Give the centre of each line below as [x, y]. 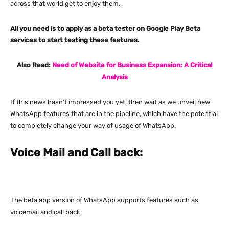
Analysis [114, 77]
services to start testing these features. [75, 40]
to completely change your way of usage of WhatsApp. [93, 126]
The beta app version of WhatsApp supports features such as [104, 200]
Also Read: [35, 65]
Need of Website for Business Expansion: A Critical [132, 65]
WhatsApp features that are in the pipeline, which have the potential [114, 114]
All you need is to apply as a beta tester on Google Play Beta [105, 29]
